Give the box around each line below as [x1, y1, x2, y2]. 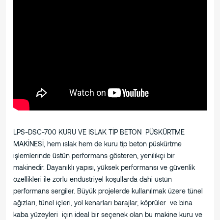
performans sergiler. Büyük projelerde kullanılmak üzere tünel [13, 187, 203, 195]
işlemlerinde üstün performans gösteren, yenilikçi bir [13, 151, 175, 160]
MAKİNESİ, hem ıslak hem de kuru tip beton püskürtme [13, 139, 182, 148]
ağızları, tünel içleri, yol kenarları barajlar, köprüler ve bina [13, 198, 192, 207]
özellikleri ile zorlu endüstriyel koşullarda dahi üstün [13, 175, 172, 184]
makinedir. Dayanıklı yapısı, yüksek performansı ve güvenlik [13, 163, 195, 172]
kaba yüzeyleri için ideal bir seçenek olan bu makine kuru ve [13, 210, 202, 219]
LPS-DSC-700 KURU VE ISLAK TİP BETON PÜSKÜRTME [13, 128, 185, 137]
